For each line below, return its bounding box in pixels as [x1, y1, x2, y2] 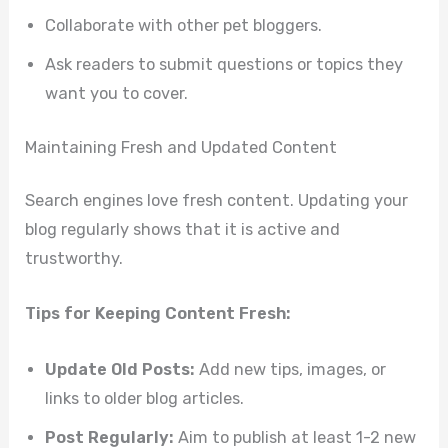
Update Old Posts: [45, 359, 196, 379]
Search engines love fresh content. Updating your [25, 191, 409, 211]
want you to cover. [45, 83, 189, 103]
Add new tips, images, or [195, 359, 387, 379]
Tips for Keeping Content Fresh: [25, 304, 292, 324]
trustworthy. [25, 249, 124, 269]
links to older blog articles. [45, 388, 245, 408]
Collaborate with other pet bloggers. [45, 15, 323, 35]
